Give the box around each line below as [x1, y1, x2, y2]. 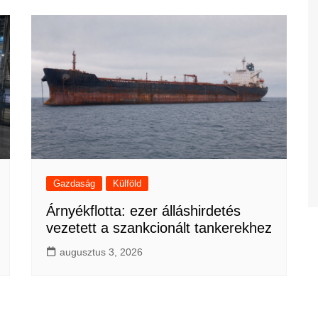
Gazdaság [53, 177, 95, 189]
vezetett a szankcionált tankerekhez [46, 219, 272, 236]
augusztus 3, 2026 [60, 246, 143, 258]
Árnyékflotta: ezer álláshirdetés [46, 202, 241, 219]
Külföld [113, 177, 141, 189]
